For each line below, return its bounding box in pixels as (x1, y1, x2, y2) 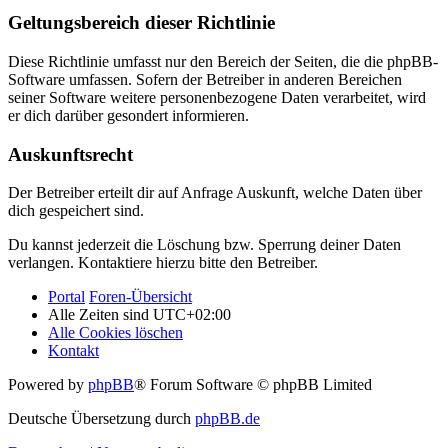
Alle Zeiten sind (48, 306, 153, 324)
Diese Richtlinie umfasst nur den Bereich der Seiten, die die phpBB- (8, 52, 438, 70)
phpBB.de (195, 410, 260, 428)
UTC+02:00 (153, 306, 231, 324)
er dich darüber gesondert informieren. (8, 106, 249, 124)
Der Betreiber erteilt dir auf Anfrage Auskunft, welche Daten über (8, 184, 422, 202)
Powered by (8, 376, 88, 394)
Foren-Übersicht (89, 288, 192, 306)
